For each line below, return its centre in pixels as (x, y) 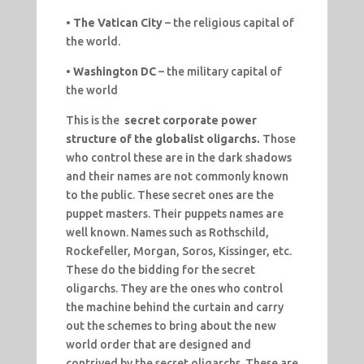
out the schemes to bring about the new (171, 326)
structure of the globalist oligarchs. (162, 139)
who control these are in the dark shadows (178, 158)
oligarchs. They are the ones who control (174, 289)
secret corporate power (190, 121)
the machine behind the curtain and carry (174, 308)
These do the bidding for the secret (160, 270)
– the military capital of (220, 72)
